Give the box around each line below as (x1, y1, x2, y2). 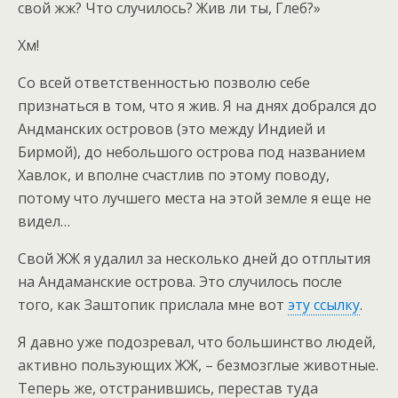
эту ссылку (288, 294, 360, 314)
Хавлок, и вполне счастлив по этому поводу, (18, 164, 330, 185)
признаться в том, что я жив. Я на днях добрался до (18, 95, 377, 115)
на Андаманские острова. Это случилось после (18, 271, 342, 291)
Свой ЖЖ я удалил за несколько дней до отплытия (18, 248, 370, 268)
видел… (18, 211, 70, 231)
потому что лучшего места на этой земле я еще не (18, 187, 371, 208)
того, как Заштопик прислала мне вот (18, 294, 288, 314)
